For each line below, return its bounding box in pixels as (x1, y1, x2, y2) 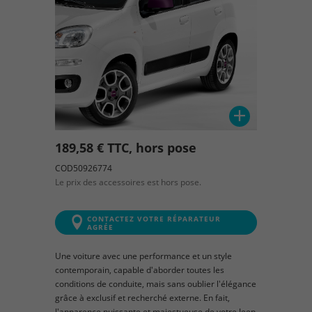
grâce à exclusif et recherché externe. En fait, (55, 291, 230, 304)
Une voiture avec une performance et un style (55, 249, 232, 262)
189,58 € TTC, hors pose (55, 139, 196, 156)
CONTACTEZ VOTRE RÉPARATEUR (87, 214, 221, 224)
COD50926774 (55, 162, 112, 174)
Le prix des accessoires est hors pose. (55, 175, 201, 188)
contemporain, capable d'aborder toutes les (55, 263, 224, 276)
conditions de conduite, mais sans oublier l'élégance (55, 277, 256, 290)
